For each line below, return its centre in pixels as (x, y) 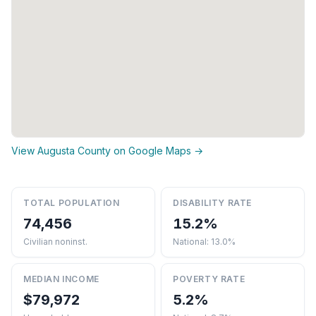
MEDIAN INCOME (61, 279)
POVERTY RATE (209, 279)
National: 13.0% (204, 241)
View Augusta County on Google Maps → (107, 150)
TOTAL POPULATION (72, 202)
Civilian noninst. (55, 241)
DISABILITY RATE (212, 202)
